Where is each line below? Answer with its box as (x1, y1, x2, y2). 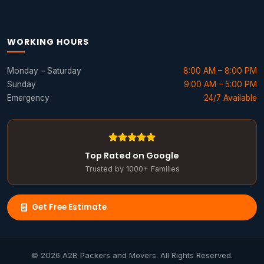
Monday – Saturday (7, 66, 81, 76)
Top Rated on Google (85, 150, 179, 162)
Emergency (7, 93, 49, 103)
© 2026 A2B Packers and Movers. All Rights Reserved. (31, 250, 233, 260)
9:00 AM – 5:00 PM (184, 80, 257, 90)
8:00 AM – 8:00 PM (183, 66, 257, 76)
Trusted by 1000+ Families (84, 164, 180, 174)
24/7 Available (204, 93, 257, 103)
